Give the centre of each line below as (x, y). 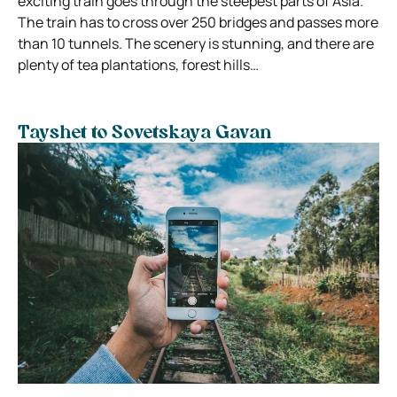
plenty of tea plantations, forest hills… (138, 64)
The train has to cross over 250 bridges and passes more (198, 22)
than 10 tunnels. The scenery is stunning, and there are (196, 43)
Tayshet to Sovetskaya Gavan (144, 133)
